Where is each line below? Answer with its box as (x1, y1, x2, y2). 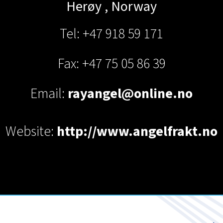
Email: (30, 84, 68, 103)
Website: (5, 122, 57, 141)
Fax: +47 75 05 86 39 (57, 54, 166, 73)
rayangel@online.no (68, 84, 193, 103)
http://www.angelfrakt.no (57, 122, 218, 141)
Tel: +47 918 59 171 (60, 24, 163, 43)
